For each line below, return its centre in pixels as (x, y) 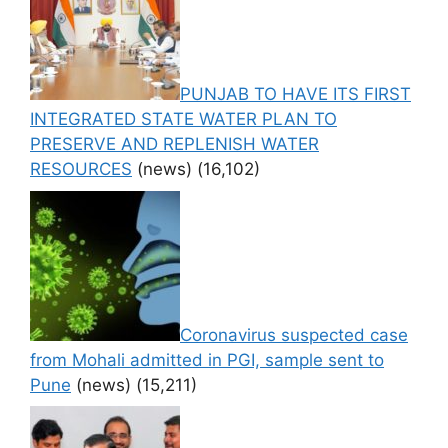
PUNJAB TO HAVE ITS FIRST (295, 94)
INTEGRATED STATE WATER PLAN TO (183, 119)
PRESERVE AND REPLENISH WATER (174, 144)
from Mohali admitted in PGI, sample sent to (207, 359)
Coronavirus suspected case (294, 334)
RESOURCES (81, 169)
